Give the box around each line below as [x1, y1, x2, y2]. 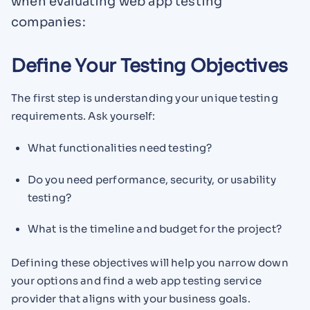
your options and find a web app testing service [11, 274, 262, 288]
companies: [11, 14, 86, 30]
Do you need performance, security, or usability [27, 172, 276, 186]
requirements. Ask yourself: [11, 109, 156, 123]
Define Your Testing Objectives [11, 55, 289, 78]
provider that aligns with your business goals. [11, 292, 250, 306]
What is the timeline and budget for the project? [27, 222, 282, 236]
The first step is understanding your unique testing [11, 91, 278, 105]
